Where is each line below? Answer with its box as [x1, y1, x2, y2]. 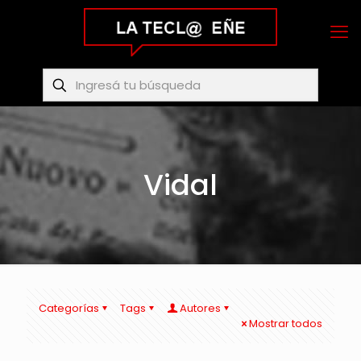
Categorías [39, 301, 99, 316]
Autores [180, 301, 221, 316]
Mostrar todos [249, 316, 322, 331]
